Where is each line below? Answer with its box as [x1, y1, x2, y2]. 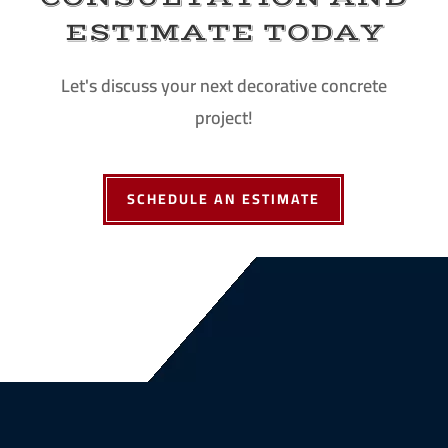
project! [194, 100, 253, 134]
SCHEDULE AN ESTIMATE [127, 185, 321, 212]
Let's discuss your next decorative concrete [60, 68, 387, 102]
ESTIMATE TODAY [64, 16, 384, 48]
